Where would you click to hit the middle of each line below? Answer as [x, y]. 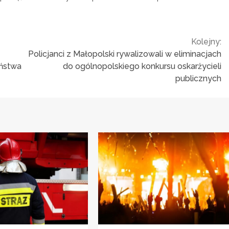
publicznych [198, 78]
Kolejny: [206, 41]
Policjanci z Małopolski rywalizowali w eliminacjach [125, 54]
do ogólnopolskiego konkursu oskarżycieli [142, 66]
